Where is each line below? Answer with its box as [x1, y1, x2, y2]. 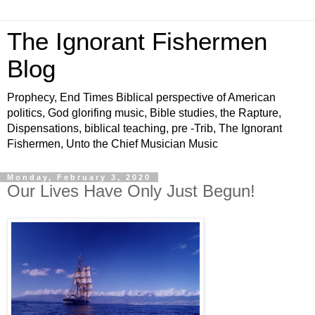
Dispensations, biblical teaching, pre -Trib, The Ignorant [7, 122, 282, 134]
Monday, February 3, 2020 [7, 173, 151, 181]
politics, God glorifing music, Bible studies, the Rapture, [7, 107, 281, 119]
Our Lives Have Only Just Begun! [7, 181, 255, 200]
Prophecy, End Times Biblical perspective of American [7, 91, 276, 103]
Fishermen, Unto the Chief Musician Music [7, 138, 218, 150]
